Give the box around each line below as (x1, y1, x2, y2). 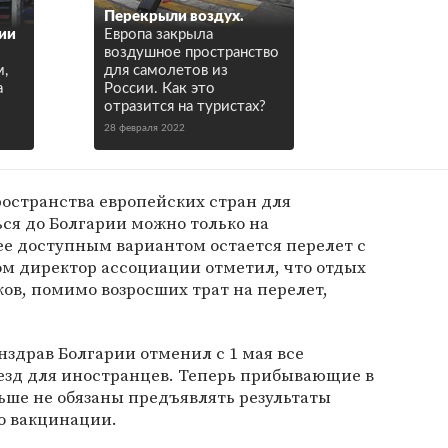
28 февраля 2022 (104, 123, 185, 133)
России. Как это (104, 81, 215, 96)
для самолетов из (104, 63, 228, 78)
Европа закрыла (104, 27, 213, 42)
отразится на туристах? (104, 99, 266, 114)
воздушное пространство (104, 45, 279, 60)
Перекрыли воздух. (104, 9, 244, 24)
